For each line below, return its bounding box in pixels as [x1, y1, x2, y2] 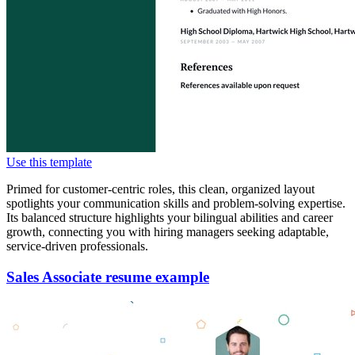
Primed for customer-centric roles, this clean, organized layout [6, 182, 315, 197]
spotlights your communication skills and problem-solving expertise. [6, 197, 345, 211]
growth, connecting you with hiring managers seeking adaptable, [6, 225, 329, 239]
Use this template [6, 155, 92, 170]
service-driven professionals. [6, 239, 148, 254]
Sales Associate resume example [6, 268, 209, 285]
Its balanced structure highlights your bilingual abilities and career [6, 211, 333, 225]
